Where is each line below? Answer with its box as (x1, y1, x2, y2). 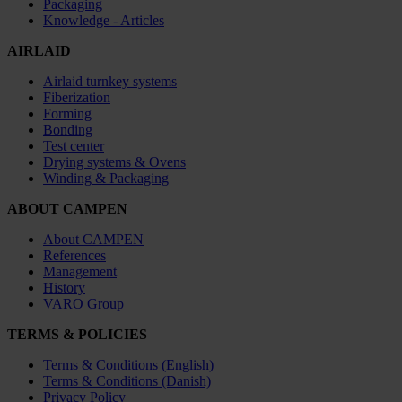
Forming (43, 105, 92, 121)
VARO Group (43, 295, 124, 311)
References (43, 247, 106, 263)
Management (43, 263, 117, 279)
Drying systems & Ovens (43, 153, 186, 170)
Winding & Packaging (43, 170, 169, 186)
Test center (43, 137, 104, 153)
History (43, 279, 85, 295)
